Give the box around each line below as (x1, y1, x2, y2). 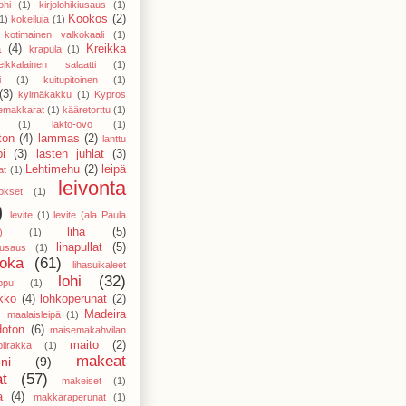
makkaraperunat (33, 391, 106, 402)
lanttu (102, 132, 126, 144)
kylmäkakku (18, 88, 72, 100)
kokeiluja (11, 13, 50, 24)
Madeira (84, 307, 126, 321)
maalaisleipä (6, 308, 61, 320)
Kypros (94, 88, 126, 100)
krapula (28, 43, 62, 54)
